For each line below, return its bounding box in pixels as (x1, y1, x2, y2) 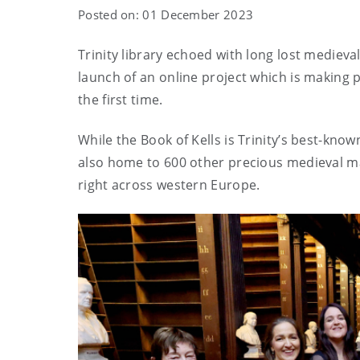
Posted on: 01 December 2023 (78, 6, 254, 22)
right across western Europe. (78, 176, 260, 194)
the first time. (78, 91, 163, 108)
